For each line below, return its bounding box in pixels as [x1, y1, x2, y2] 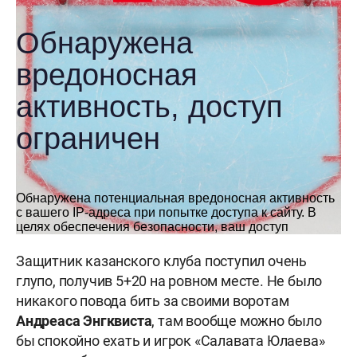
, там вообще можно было [151, 312, 322, 330]
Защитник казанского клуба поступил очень [16, 253, 307, 270]
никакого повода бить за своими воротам [16, 292, 289, 310]
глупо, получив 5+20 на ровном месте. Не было [16, 273, 323, 290]
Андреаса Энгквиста [16, 312, 152, 330]
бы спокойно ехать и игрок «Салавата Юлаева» [16, 332, 325, 350]
